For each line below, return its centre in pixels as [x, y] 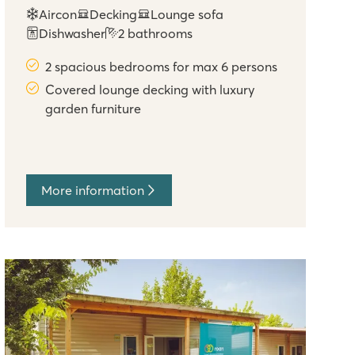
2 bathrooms [156, 33]
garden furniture [94, 108]
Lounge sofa [187, 14]
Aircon [58, 14]
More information [93, 190]
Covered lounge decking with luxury [151, 89]
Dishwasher [73, 33]
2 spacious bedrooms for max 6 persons [162, 66]
